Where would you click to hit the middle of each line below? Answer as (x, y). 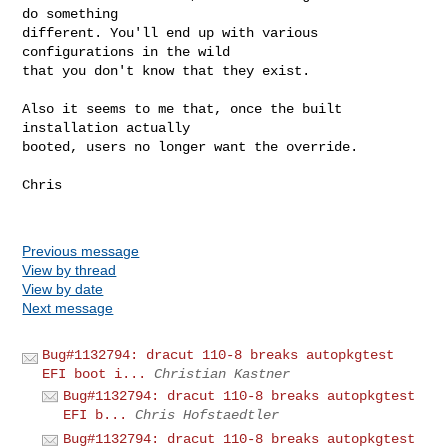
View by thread (69, 269)
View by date (63, 288)
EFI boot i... (94, 373)
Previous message (81, 250)
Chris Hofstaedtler (207, 414)
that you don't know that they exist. (166, 70)
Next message (68, 307)
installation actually (110, 127)
